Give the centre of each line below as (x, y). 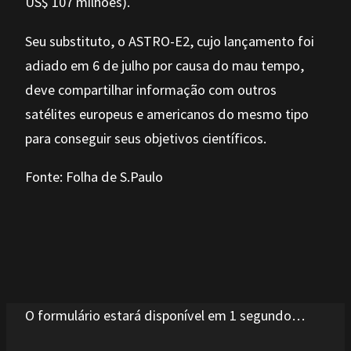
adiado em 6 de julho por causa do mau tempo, (165, 65)
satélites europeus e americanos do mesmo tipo (167, 114)
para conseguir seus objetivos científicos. (146, 138)
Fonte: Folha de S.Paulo (94, 176)
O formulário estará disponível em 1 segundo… (165, 316)
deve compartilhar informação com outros (151, 89)
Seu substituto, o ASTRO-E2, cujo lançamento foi (170, 41)
